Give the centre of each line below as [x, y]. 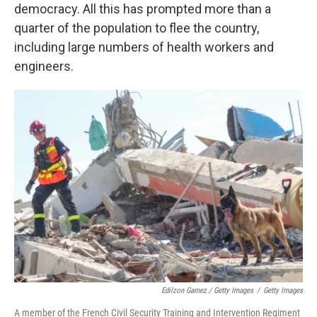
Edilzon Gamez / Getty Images [207, 290]
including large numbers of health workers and [144, 47]
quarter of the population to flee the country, [137, 28]
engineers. [44, 66]
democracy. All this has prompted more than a [143, 9]
